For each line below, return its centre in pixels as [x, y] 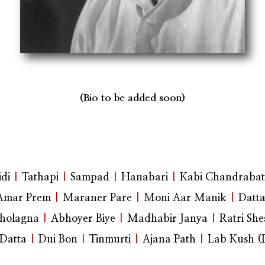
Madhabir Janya [167, 219]
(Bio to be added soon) [132, 98]
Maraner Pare [97, 198]
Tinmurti [110, 240]
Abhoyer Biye [83, 219]
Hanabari [145, 178]
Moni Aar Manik [185, 198]
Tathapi [40, 178]
